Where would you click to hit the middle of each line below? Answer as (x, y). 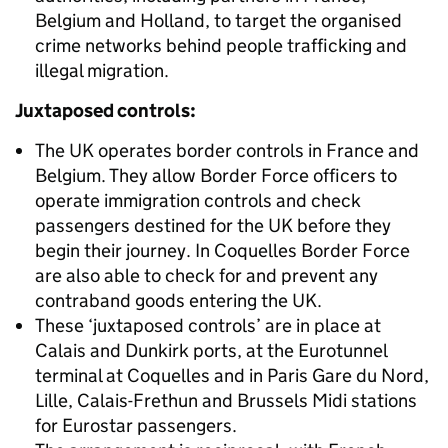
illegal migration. (102, 70)
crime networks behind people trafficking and (221, 45)
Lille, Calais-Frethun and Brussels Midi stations (226, 400)
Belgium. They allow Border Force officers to (216, 175)
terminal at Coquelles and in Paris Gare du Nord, (232, 375)
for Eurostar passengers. (136, 425)
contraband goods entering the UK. (178, 300)
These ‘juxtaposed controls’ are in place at (208, 325)
